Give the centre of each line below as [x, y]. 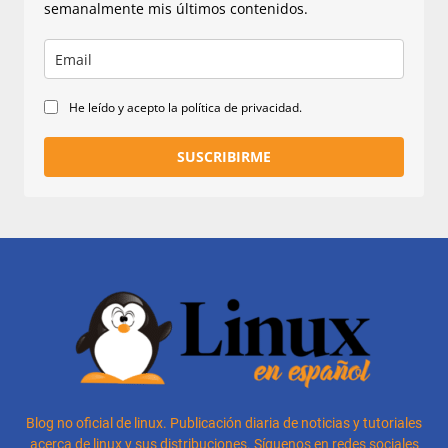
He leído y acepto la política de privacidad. [185, 108]
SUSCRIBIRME [224, 157]
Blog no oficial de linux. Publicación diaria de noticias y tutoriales [224, 423]
